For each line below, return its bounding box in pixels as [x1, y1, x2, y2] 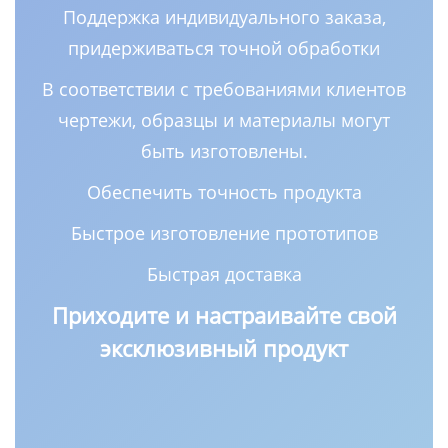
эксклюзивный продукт [100, 332, 348, 363]
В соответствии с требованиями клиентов [42, 76, 406, 101]
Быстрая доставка [146, 261, 302, 286]
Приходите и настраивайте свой [51, 299, 397, 330]
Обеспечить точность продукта [86, 179, 362, 204]
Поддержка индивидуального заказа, [62, 4, 386, 29]
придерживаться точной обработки [68, 35, 380, 60]
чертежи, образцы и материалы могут [58, 107, 390, 132]
